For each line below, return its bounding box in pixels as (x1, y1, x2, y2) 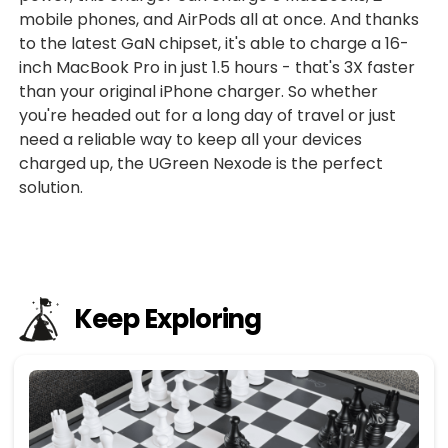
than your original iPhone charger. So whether (18, 80, 378, 104)
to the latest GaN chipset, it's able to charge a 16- (18, 32, 409, 56)
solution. (18, 176, 83, 200)
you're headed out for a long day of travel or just (18, 104, 396, 128)
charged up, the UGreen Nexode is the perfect (18, 152, 383, 176)
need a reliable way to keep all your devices (18, 128, 362, 152)
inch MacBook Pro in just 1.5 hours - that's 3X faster (18, 56, 415, 80)
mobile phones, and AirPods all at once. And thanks (18, 8, 419, 32)
